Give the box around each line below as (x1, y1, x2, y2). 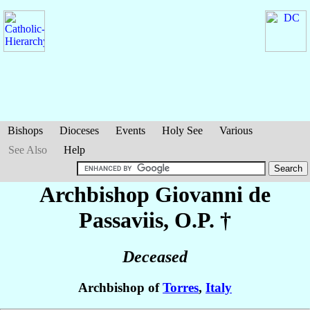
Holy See (162, 125, 203, 136)
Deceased (122, 248, 188, 266)
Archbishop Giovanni (39, 182, 248, 207)
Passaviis (79, 208, 163, 232)
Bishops (8, 125, 43, 136)
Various (219, 125, 253, 136)
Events (116, 125, 145, 136)
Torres (163, 280, 199, 295)
